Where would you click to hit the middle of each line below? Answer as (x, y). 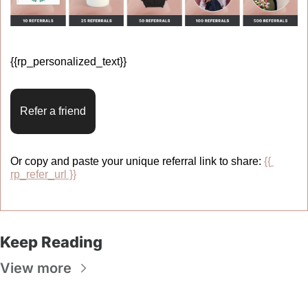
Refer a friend (53, 111)
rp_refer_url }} (43, 174)
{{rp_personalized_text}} (70, 61)
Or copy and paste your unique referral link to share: (137, 161)
